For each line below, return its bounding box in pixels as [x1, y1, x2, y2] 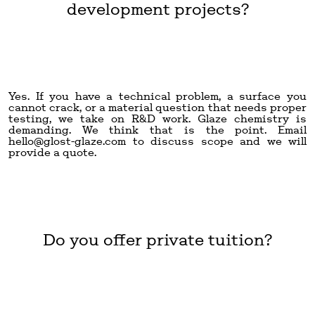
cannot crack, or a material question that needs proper [8, 100, 307, 114]
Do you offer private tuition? [43, 229, 272, 250]
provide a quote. [8, 145, 96, 159]
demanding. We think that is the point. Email [8, 122, 307, 136]
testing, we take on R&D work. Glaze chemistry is [8, 111, 307, 125]
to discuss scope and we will [126, 134, 307, 148]
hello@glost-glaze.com [8, 134, 126, 148]
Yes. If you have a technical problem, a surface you [8, 89, 307, 103]
